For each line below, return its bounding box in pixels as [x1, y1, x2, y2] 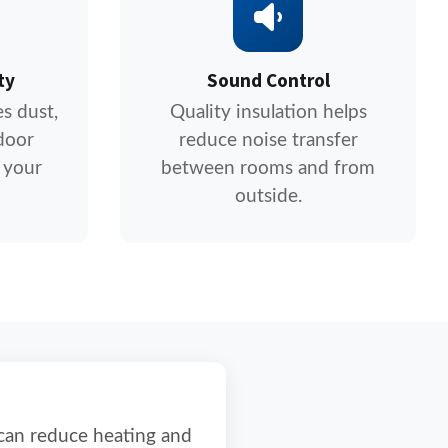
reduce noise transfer [178, 131, 358, 150]
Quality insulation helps [169, 103, 367, 122]
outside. [234, 187, 302, 206]
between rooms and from [161, 159, 375, 178]
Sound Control [206, 67, 330, 95]
